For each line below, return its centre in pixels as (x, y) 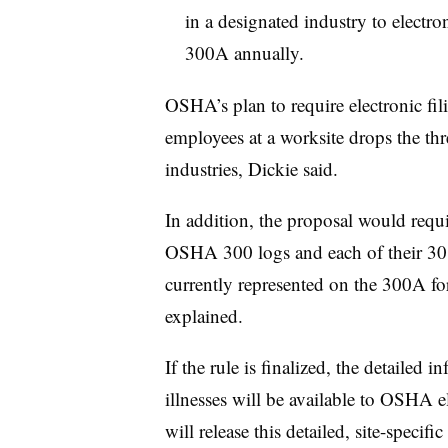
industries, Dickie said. (251, 168)
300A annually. (244, 52)
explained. (203, 315)
